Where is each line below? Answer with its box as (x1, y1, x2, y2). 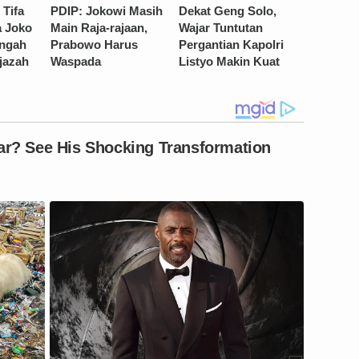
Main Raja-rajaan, (50, 20, 147, 34)
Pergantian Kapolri (179, 37, 284, 51)
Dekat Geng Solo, (179, 3, 276, 18)
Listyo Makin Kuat (179, 54, 280, 68)
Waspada (50, 54, 101, 68)
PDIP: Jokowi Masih (50, 3, 163, 18)
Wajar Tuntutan (179, 20, 263, 34)
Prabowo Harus (50, 37, 138, 51)
